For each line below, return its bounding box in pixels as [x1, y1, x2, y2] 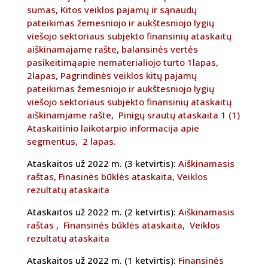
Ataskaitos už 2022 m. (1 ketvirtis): [26, 254, 178, 267]
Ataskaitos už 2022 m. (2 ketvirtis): [26, 206, 178, 218]
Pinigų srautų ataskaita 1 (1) [118, 109, 240, 121]
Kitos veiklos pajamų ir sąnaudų [60, 4, 197, 16]
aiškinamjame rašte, [26, 109, 116, 121]
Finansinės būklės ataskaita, [63, 219, 187, 232]
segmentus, [26, 135, 78, 148]
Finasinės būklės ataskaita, [58, 170, 175, 183]
